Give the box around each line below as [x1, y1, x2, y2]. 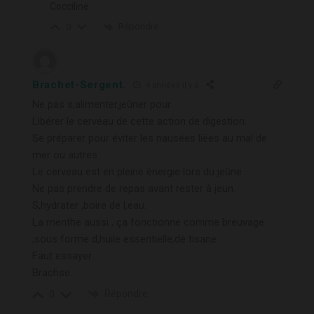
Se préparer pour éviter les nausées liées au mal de [32, 131, 267, 144]
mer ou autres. [32, 148, 100, 161]
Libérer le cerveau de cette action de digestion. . [32, 114, 252, 128]
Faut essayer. [32, 249, 93, 262]
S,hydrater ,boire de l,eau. [32, 198, 146, 212]
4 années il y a [144, 81, 199, 90]
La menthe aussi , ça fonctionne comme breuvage [32, 215, 264, 228]
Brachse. [32, 266, 72, 279]
